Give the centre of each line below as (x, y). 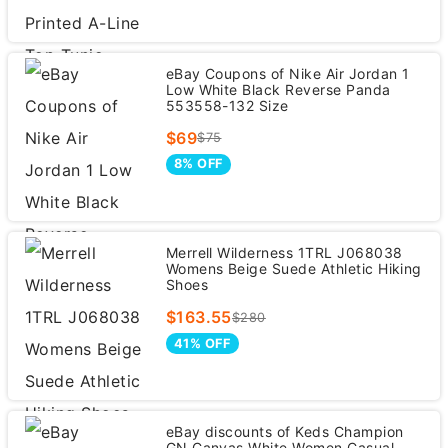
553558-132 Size (227, 105)
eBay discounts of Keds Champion (284, 432)
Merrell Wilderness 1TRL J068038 (284, 253)
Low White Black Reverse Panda (278, 89)
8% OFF (198, 164)
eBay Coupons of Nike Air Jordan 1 (287, 73)
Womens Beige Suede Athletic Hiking (293, 269)
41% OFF (202, 343)
